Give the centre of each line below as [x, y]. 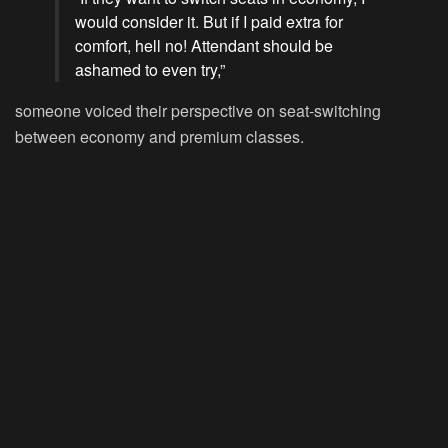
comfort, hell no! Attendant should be [204, 46]
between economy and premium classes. [159, 137]
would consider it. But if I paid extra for [209, 22]
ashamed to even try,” [150, 70]
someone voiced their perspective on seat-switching [198, 111]
